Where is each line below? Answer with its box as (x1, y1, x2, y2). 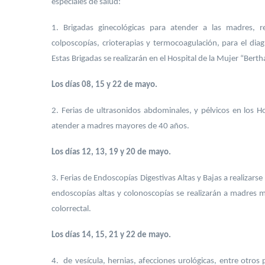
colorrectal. (51, 205, 91, 214)
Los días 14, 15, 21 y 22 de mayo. (51, 231, 171, 240)
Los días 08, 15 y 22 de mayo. (51, 80, 157, 89)
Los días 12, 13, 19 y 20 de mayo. (51, 148, 171, 157)
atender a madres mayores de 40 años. (51, 122, 189, 131)
